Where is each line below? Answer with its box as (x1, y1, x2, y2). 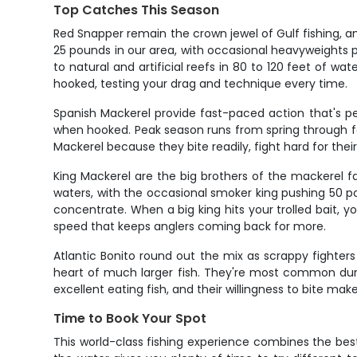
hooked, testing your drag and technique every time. (53, 76, 348, 92)
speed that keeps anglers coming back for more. (53, 218, 327, 234)
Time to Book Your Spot (53, 309, 207, 328)
